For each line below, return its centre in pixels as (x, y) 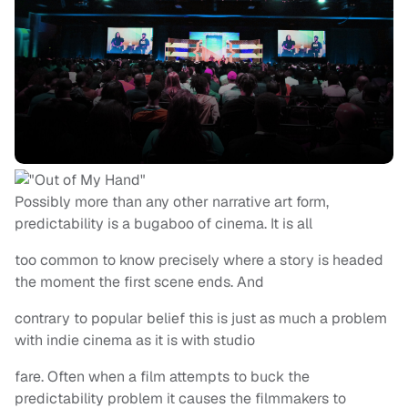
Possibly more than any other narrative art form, (172, 202)
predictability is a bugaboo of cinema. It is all (163, 224)
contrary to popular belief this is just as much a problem (201, 319)
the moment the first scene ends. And (139, 282)
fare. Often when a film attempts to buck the (162, 377)
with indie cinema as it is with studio (135, 341)
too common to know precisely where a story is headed (199, 260)
